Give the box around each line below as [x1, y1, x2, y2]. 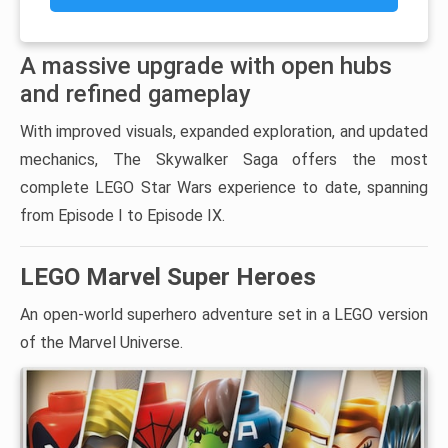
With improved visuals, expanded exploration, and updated [20, 121, 428, 141]
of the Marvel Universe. [20, 332, 183, 352]
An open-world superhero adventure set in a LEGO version [20, 304, 428, 324]
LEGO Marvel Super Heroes [20, 262, 316, 291]
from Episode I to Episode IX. [20, 205, 225, 225]
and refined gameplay [20, 79, 251, 108]
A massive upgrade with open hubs [20, 51, 392, 80]
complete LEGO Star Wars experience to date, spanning [20, 177, 428, 197]
